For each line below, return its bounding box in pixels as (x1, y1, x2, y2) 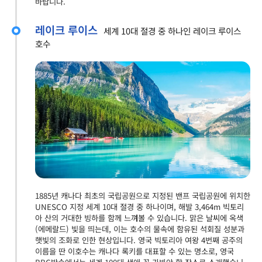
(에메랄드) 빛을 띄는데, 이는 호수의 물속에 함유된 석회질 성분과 (35, 223, 244, 235)
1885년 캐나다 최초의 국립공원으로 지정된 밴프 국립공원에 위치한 (35, 189, 250, 201)
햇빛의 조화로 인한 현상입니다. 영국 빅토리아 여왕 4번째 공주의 (35, 234, 243, 246)
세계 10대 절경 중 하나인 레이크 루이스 (104, 24, 241, 37)
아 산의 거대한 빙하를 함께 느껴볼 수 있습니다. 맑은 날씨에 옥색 (35, 212, 243, 223)
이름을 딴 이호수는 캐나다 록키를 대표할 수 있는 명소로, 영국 (35, 245, 234, 257)
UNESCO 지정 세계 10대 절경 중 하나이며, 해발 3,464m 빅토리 (35, 201, 244, 212)
